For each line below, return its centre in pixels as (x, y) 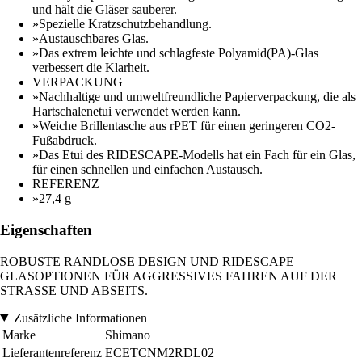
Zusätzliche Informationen (80, 318)
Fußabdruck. (65, 141)
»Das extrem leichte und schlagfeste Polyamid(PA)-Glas (175, 53)
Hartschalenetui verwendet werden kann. (137, 112)
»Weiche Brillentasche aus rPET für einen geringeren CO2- (184, 126)
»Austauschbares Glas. (90, 39)
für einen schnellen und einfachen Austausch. (147, 170)
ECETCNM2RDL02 (160, 352)
